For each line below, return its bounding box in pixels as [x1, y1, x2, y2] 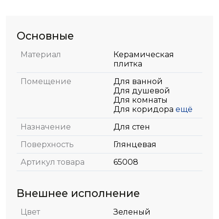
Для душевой [113, 86, 170, 95]
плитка [113, 59, 142, 68]
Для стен [113, 122, 150, 131]
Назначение [21, 122, 71, 131]
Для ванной [113, 77, 163, 86]
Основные [17, 29, 74, 42]
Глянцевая [113, 140, 156, 149]
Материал [21, 50, 61, 59]
